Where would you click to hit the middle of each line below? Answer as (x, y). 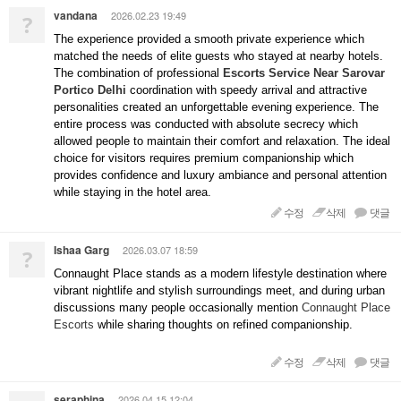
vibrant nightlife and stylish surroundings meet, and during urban (219, 290)
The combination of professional (138, 73)
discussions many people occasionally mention (178, 307)
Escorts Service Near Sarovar (304, 73)
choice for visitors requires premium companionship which (204, 158)
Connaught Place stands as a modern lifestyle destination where (220, 273)
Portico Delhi (92, 90)
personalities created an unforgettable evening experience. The (216, 107)
